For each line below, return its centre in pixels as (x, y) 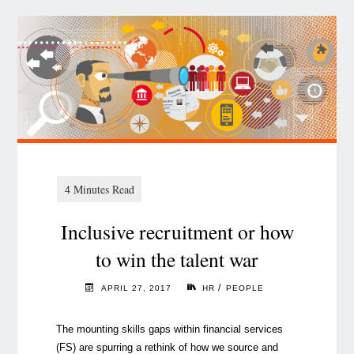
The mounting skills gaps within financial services (169, 330)
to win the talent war (177, 259)
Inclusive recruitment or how (177, 231)
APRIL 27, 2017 (136, 288)
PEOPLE (245, 288)
